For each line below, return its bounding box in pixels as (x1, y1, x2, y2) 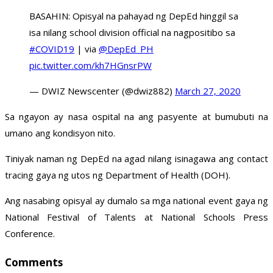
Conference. (5, 227, 55, 240)
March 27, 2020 (175, 85, 241, 97)
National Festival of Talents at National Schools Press (5, 211, 268, 224)
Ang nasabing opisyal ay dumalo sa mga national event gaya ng (5, 194, 268, 207)
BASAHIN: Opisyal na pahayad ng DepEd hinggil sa (29, 10, 238, 23)
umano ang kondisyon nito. (5, 127, 115, 140)
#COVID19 (29, 43, 74, 55)
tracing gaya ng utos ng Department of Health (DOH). (5, 169, 230, 182)
